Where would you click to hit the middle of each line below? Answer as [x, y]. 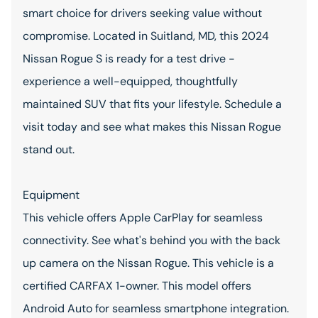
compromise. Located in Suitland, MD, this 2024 [146, 36]
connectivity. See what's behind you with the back [152, 240]
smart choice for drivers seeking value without [142, 13]
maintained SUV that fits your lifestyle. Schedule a [152, 104]
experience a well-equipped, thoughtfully [130, 81]
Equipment [51, 195]
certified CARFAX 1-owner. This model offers [137, 286]
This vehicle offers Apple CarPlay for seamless [143, 218]
